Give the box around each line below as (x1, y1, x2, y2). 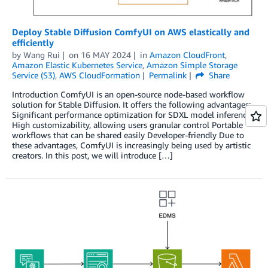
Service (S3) (12, 70, 55, 81)
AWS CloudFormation (59, 70, 140, 81)
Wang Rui (23, 50, 60, 60)
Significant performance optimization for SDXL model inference (12, 109, 251, 120)
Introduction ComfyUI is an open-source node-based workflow (12, 89, 245, 100)
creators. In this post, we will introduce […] (12, 150, 173, 161)
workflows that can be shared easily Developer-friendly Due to (12, 130, 244, 141)
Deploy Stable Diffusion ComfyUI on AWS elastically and (12, 26, 249, 38)
